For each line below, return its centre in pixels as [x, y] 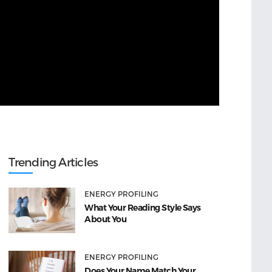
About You [106, 219]
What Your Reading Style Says [143, 208]
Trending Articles [53, 162]
